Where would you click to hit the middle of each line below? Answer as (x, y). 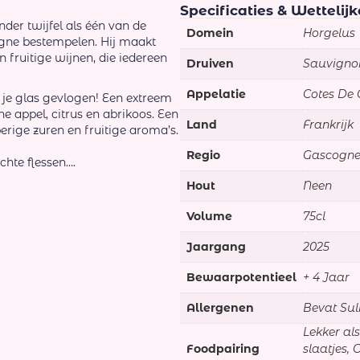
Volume (209, 217)
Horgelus (329, 33)
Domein (210, 33)
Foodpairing (223, 349)
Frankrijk (328, 125)
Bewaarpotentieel (241, 278)
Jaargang (216, 247)
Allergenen (220, 308)
